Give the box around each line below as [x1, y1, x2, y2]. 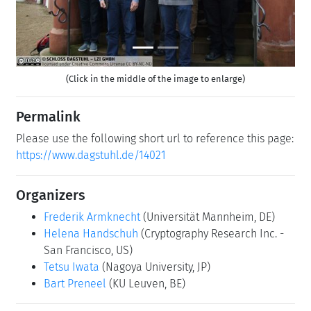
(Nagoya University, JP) [102, 260, 210, 274]
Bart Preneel [44, 276, 106, 290]
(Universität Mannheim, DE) [143, 210, 275, 224]
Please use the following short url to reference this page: [16, 131, 294, 145]
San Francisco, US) [44, 243, 133, 257]
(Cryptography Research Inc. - [141, 226, 284, 240]
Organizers [16, 186, 85, 203]
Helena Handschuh [44, 226, 138, 240]
